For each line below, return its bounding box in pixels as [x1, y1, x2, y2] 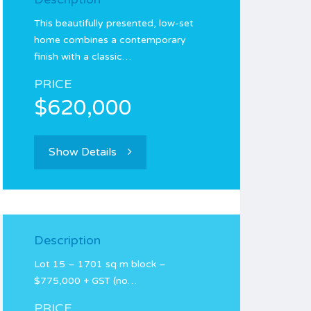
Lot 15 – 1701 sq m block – [34, 258, 166, 270]
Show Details [49, 145, 117, 159]
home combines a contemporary [34, 34, 186, 46]
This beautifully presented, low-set [34, 17, 194, 29]
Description [34, 233, 101, 248]
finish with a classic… [34, 51, 131, 62]
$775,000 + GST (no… [34, 275, 137, 287]
